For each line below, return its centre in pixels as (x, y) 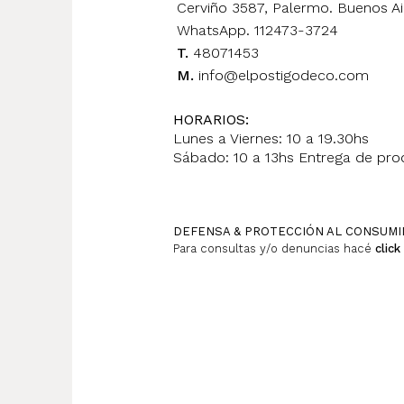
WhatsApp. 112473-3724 (257, 30)
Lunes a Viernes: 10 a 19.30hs (271, 138)
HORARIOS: (211, 119)
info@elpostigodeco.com (284, 75)
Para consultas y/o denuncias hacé (274, 248)
